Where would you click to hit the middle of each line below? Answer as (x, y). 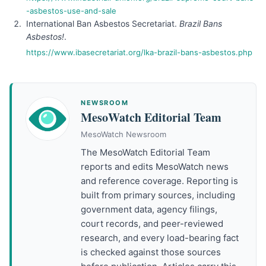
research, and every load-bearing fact (160, 238)
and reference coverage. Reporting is (159, 181)
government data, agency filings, (149, 209)
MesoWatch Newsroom (123, 134)
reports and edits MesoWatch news (155, 167)
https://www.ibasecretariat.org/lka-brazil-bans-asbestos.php (139, 52)
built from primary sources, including (158, 195)
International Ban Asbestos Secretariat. (103, 23)
